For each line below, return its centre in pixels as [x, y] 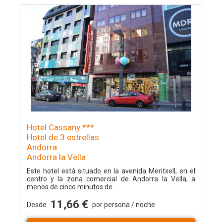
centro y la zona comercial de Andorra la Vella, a [111, 179]
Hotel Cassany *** [60, 127]
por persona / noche [123, 205]
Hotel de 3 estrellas [63, 137]
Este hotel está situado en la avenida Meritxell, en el [111, 171]
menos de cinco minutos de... [72, 187]
